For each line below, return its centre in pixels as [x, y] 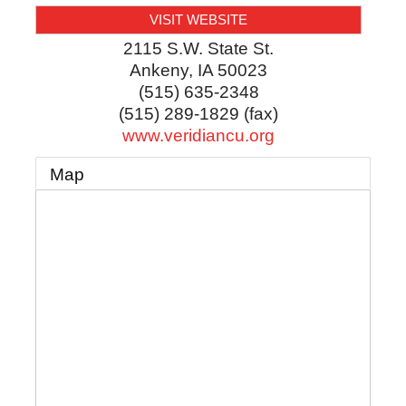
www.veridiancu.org [198, 136]
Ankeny [159, 71]
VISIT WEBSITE [198, 20]
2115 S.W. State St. [198, 49]
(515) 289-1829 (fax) [198, 114]
